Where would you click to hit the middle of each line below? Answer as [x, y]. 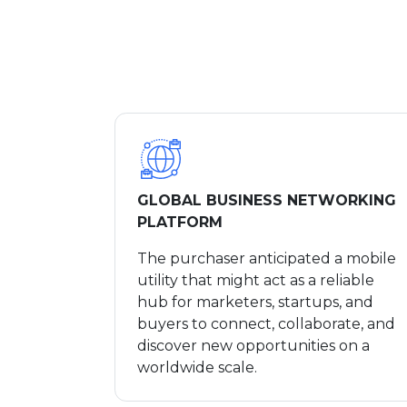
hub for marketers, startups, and [255, 302]
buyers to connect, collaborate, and [266, 323]
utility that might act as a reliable [256, 280]
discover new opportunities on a [253, 345]
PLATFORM [180, 222]
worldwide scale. [199, 367]
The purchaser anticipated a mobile [267, 258]
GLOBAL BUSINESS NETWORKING [267, 200]
